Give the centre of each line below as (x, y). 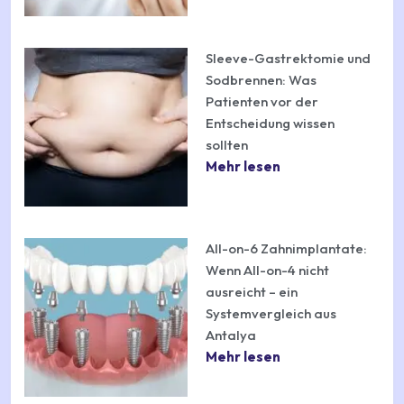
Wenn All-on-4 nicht (268, 270)
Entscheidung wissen (271, 123)
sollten (227, 144)
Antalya (231, 335)
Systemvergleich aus (271, 313)
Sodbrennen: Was (262, 79)
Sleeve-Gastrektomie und (289, 58)
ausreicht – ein (252, 291)
